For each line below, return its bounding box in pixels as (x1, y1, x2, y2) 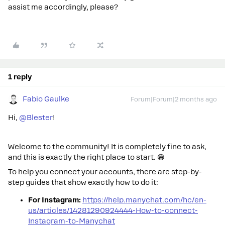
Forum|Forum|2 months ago (131, 96, 217, 103)
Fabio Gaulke (23, 95, 69, 103)
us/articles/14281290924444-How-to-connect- (28, 206, 198, 214)
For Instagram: (28, 196, 81, 204)
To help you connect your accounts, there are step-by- (8, 168, 202, 176)
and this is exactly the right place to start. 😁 (8, 153, 165, 161)
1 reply (8, 73, 32, 81)
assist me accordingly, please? (8, 3, 128, 11)
